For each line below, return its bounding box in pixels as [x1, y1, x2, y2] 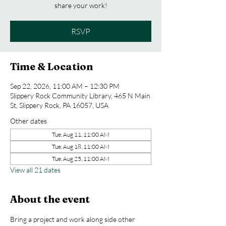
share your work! [54, 1, 107, 10]
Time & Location [10, 60, 93, 73]
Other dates [10, 117, 47, 125]
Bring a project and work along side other [10, 215, 137, 223]
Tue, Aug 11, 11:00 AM [52, 131, 109, 138]
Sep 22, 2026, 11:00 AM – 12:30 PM [10, 82, 120, 90]
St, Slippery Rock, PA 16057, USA [10, 101, 108, 109]
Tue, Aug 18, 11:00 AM [52, 143, 109, 150]
